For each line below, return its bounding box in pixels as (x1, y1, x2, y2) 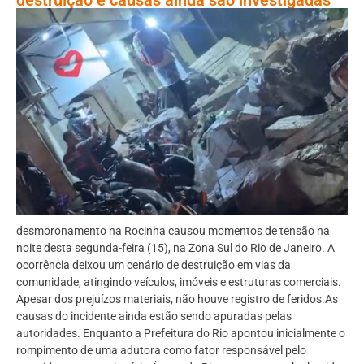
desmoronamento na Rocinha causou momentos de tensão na (16, 223, 330, 237)
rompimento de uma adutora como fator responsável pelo (16, 343, 306, 357)
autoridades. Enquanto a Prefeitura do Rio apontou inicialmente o (16, 326, 345, 340)
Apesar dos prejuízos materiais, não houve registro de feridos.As (16, 292, 338, 305)
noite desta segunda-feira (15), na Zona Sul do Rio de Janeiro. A (16, 240, 335, 254)
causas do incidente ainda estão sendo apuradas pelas (16, 309, 292, 323)
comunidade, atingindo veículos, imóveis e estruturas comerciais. (16, 275, 341, 288)
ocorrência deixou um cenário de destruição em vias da (16, 258, 291, 271)
